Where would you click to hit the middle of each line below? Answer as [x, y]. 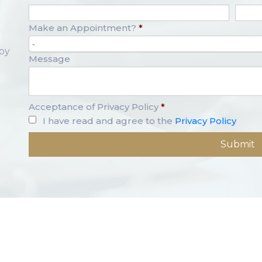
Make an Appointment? [82, 28]
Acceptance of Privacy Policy [94, 107]
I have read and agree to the [109, 121]
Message [49, 59]
